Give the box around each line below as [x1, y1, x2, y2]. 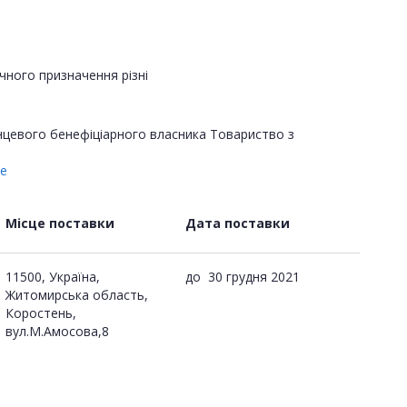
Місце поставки [5, 213, 114, 232]
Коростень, [5, 303, 76, 322]
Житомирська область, [5, 285, 148, 303]
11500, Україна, [5, 267, 100, 285]
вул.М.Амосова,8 [5, 322, 109, 340]
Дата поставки [185, 213, 290, 232]
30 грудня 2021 [208, 267, 300, 285]
